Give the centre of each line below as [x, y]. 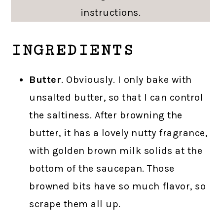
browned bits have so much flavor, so [118, 186]
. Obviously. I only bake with [127, 80]
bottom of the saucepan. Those [102, 169]
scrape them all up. [75, 204]
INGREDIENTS [73, 51]
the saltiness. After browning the [106, 115]
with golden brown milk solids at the [116, 151]
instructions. [110, 13]
